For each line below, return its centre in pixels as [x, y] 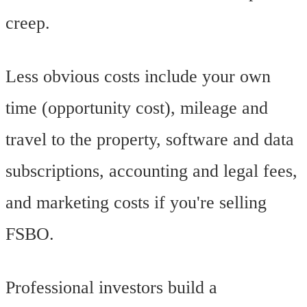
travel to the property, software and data [150, 140]
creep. [28, 23]
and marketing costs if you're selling [136, 203]
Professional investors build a [111, 288]
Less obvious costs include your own [138, 77]
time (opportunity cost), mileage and [137, 108]
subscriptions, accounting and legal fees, [151, 171]
